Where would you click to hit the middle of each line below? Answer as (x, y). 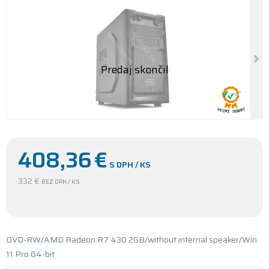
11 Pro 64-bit (30, 254)
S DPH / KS (130, 165)
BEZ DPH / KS (61, 182)
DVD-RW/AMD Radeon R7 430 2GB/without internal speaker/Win (131, 240)
